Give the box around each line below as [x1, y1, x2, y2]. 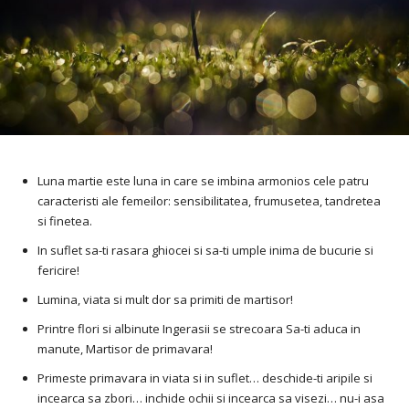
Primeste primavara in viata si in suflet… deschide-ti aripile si [37, 370, 372, 387]
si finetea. [37, 213, 92, 230]
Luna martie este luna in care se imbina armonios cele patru [37, 173, 369, 190]
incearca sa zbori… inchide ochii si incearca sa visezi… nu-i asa [37, 390, 384, 407]
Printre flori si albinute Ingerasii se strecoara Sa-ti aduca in [37, 320, 361, 338]
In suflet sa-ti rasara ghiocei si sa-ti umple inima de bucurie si [37, 242, 373, 259]
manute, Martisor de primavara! [37, 341, 213, 358]
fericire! [37, 262, 79, 279]
